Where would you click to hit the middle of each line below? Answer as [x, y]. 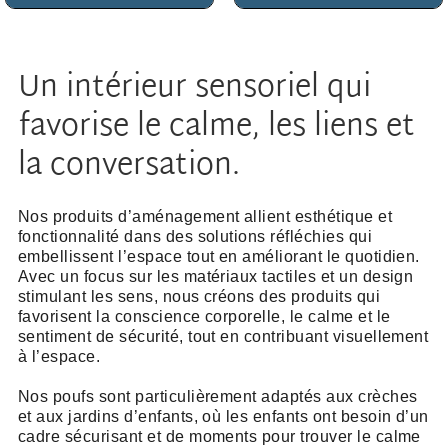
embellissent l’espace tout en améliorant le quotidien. [218, 257]
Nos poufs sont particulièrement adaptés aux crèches [217, 397]
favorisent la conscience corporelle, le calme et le [204, 317]
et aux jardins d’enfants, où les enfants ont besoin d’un [223, 417]
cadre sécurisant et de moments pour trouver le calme [219, 437]
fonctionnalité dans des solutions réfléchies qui [195, 237]
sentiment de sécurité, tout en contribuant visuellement [223, 337]
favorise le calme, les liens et [216, 128]
